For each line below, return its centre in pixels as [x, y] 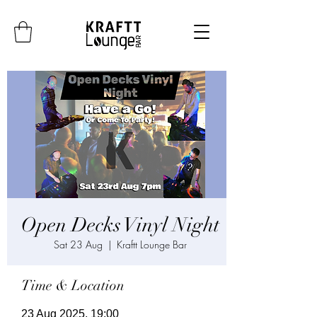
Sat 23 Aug [78, 244]
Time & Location [73, 286]
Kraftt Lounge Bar [152, 244]
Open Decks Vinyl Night [120, 225]
